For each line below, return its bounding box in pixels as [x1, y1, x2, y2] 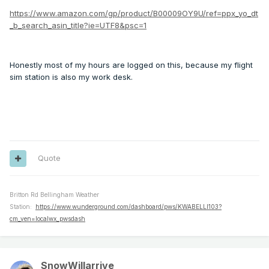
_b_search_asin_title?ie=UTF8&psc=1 [10, 20, 147, 31]
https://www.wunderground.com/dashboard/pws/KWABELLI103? [35, 203, 222, 211]
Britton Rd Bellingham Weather [10, 191, 99, 199]
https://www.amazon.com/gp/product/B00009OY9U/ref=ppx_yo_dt [10, 8, 258, 19]
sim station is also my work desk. [10, 72, 133, 82]
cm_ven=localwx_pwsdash [10, 215, 85, 223]
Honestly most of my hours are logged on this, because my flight [10, 60, 253, 70]
